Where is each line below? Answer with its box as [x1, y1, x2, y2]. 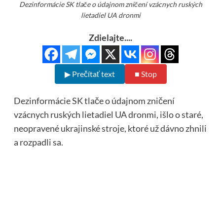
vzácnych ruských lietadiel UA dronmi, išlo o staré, [13, 109, 203, 120]
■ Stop [134, 69, 157, 79]
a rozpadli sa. [13, 137, 63, 148]
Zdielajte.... [89, 32, 132, 43]
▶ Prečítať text [64, 69, 115, 79]
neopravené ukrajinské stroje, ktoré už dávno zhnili [13, 123, 207, 134]
